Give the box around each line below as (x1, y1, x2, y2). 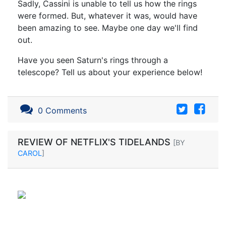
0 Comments (35, 105, 87, 116)
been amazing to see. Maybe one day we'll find (18, 22, 198, 33)
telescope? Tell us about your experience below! (18, 67, 202, 77)
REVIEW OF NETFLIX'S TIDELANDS (18, 136, 173, 147)
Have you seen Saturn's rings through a (18, 54, 168, 65)
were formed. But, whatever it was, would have (18, 10, 197, 21)
